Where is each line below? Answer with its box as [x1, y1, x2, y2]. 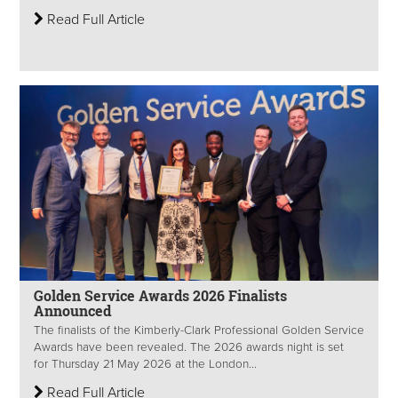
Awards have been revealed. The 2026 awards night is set [34, 340, 344, 355]
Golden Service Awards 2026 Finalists [34, 286, 287, 306]
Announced [34, 301, 115, 321]
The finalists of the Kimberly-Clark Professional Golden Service [34, 323, 364, 338]
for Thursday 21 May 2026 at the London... [34, 357, 257, 372]
